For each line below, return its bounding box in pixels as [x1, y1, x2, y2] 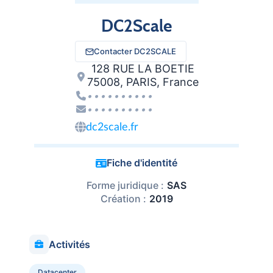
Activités [49, 238, 90, 250]
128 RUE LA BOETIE [91, 62, 194, 75]
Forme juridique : [87, 179, 164, 191]
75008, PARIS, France [87, 76, 199, 88]
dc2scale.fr [85, 122, 138, 133]
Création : [100, 193, 146, 205]
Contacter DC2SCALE [93, 46, 176, 56]
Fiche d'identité [107, 157, 177, 169]
